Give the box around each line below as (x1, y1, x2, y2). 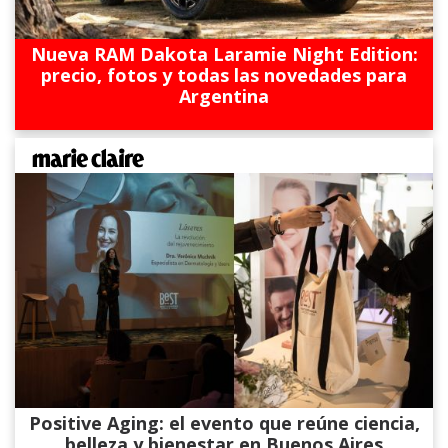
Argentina (179, 83, 269, 108)
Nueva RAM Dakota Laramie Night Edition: (30, 41, 418, 66)
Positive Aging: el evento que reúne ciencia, (28, 410, 420, 435)
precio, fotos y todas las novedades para (41, 62, 407, 87)
